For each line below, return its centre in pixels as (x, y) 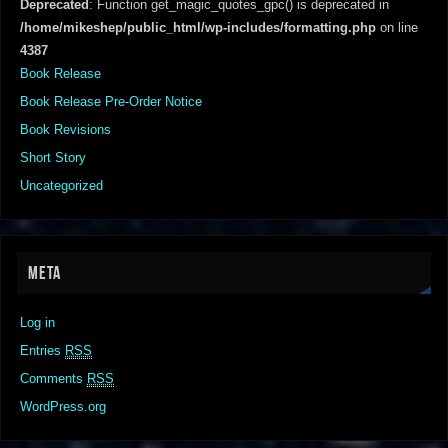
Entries (43, 350)
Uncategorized (62, 185)
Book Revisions (66, 129)
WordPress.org (63, 406)
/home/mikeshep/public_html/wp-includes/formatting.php (198, 27)
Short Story (53, 157)
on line (397, 27)
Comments (54, 378)
